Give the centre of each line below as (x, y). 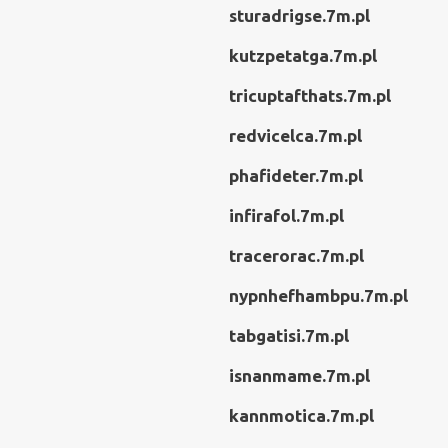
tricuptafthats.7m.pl (310, 95)
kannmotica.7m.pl (301, 415)
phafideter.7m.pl (296, 175)
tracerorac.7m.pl (296, 255)
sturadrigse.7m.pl (299, 15)
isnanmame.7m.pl (299, 375)
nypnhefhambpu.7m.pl (318, 295)
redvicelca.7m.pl (295, 135)
